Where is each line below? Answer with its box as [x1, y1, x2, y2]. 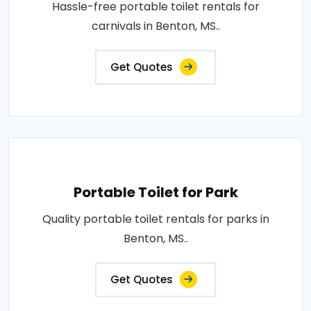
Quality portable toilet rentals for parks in [42, 211, 269, 227]
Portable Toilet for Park [73, 183, 238, 202]
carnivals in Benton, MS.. [91, 18, 220, 34]
